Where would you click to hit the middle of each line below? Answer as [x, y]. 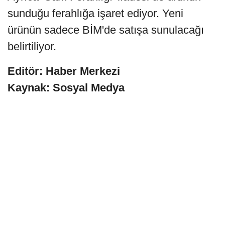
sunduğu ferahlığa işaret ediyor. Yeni [95, 13]
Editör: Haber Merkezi [64, 71]
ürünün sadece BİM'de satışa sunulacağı [106, 30]
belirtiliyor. [32, 46]
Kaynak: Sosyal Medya [66, 87]
